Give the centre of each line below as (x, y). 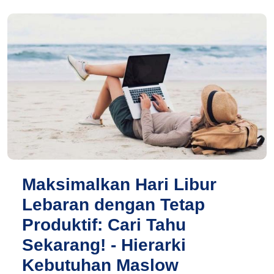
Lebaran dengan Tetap (113, 204)
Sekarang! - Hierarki (104, 245)
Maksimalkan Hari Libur (119, 184)
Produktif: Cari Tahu (104, 224)
